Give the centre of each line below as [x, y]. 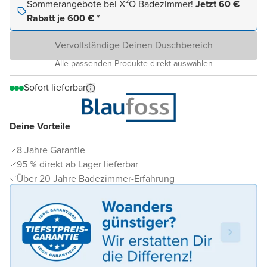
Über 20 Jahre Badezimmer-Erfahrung [96, 179]
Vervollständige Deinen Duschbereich [133, 45]
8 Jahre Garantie [51, 150]
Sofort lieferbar [55, 88]
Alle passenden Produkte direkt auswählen [133, 64]
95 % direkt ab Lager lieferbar [77, 164]
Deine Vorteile [40, 126]
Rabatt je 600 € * [63, 18]
